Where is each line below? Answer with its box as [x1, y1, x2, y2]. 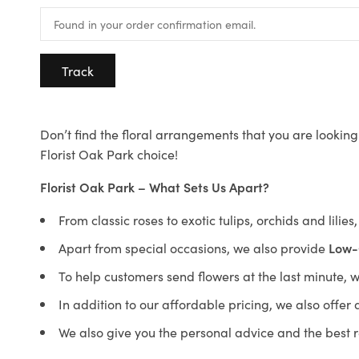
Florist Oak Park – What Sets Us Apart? [40, 178, 269, 196]
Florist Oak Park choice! [40, 145, 178, 163]
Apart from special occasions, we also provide [58, 239, 329, 256]
